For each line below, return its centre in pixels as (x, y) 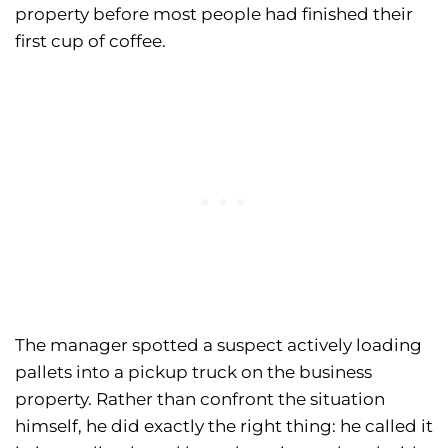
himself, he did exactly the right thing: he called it (224, 426)
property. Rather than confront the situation (200, 399)
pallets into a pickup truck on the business (193, 372)
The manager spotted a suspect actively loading (218, 345)
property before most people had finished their (214, 14)
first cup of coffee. (90, 41)
